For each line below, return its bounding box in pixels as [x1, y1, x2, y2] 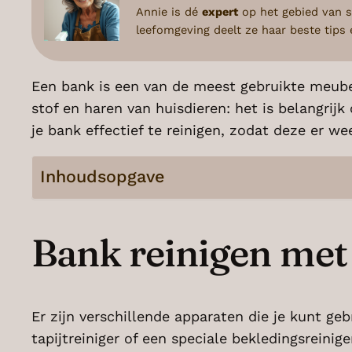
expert [201, 4, 238, 19]
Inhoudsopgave [40, 167, 164, 187]
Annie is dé [135, 4, 202, 19]
